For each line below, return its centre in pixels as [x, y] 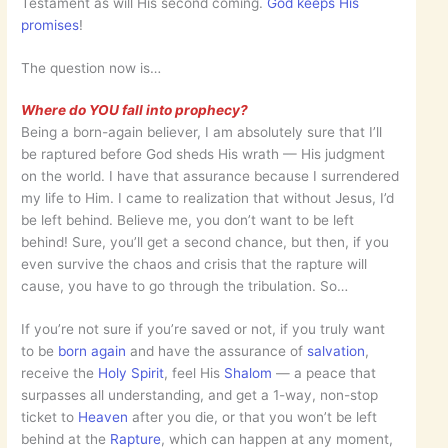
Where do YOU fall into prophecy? [135, 110]
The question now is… [91, 67]
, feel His [194, 372]
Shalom [248, 372]
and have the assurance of [217, 350]
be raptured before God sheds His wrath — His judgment [203, 154]
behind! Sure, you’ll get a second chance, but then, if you [205, 242]
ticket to [50, 416]
